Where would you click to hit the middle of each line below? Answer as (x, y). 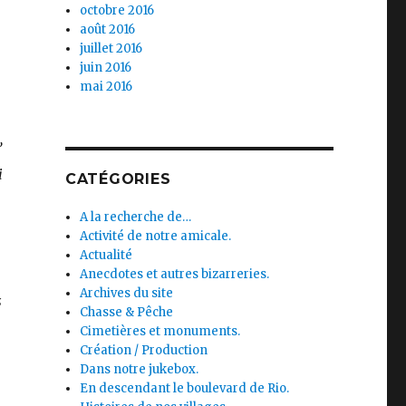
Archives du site (127, 293)
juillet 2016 (111, 48)
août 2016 (108, 29)
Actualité (106, 255)
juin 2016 (106, 67)
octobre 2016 (117, 10)
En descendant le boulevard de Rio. (185, 388)
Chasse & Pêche (127, 312)
